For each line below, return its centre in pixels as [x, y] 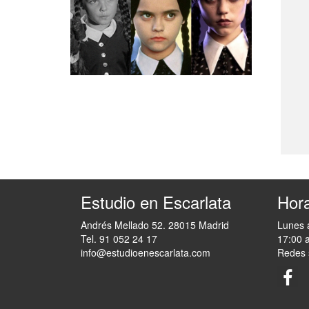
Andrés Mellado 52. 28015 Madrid [155, 225]
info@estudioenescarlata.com [146, 253]
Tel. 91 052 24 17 [119, 239]
